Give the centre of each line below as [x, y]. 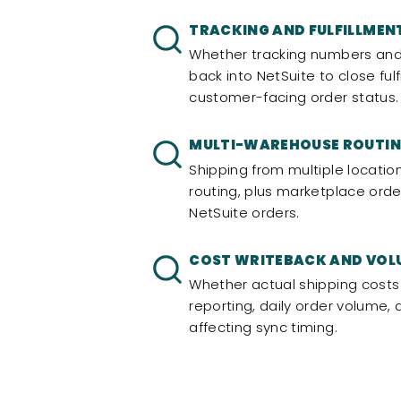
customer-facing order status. [294, 98]
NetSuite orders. [244, 212]
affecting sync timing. [263, 328]
